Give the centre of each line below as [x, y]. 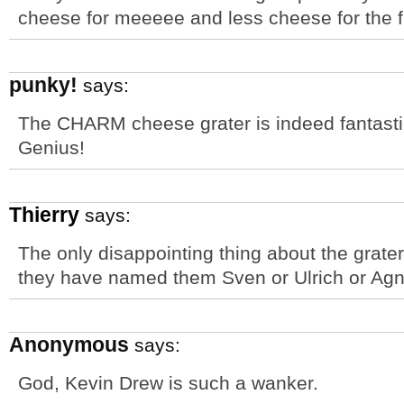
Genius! [51, 147]
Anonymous [69, 344]
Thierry [44, 215]
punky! [43, 85]
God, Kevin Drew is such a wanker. [168, 383]
